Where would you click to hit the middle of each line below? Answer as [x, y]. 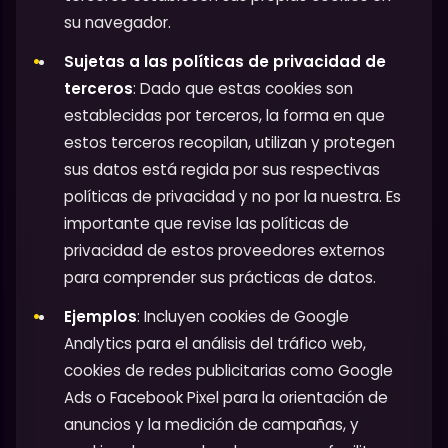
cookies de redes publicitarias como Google [228, 370]
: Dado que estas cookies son [243, 88]
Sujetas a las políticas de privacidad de [225, 61]
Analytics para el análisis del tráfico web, [215, 343]
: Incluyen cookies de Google [243, 316]
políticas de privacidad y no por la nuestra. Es [232, 196]
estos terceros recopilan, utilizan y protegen [229, 142]
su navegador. [117, 22]
